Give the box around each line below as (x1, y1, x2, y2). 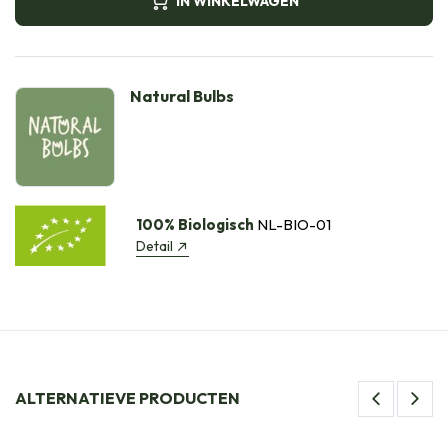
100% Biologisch (135, 215, 254, 235)
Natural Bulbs (130, 86, 234, 107)
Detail (135, 237, 173, 256)
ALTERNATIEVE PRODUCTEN (15, 388, 240, 409)
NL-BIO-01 (253, 215, 331, 235)
